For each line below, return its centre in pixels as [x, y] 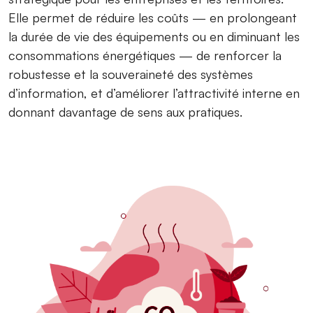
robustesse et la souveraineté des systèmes [131, 74]
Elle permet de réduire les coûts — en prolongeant [153, 18]
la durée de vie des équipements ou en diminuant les [154, 37]
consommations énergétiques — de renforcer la [145, 56]
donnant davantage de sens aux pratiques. [125, 112]
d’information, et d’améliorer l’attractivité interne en [154, 93]
